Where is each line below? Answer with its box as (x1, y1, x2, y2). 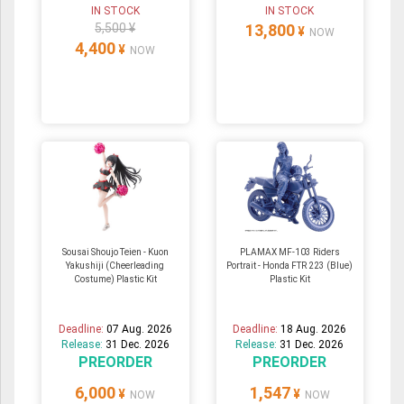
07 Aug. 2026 (106, 322, 172, 335)
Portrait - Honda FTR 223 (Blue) (226, 260, 353, 271)
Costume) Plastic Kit (73, 273, 157, 284)
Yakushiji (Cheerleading (66, 260, 165, 271)
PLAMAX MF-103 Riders (239, 246, 340, 257)
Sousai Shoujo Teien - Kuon (61, 246, 169, 257)
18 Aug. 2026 (280, 322, 347, 335)
